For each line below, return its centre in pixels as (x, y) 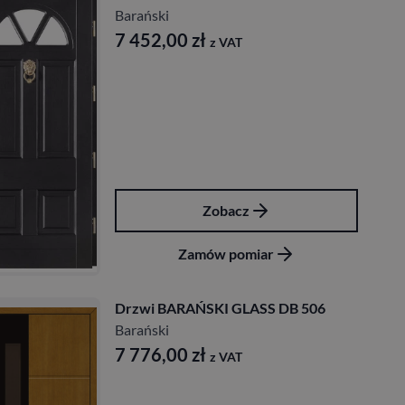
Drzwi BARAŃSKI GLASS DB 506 (220, 307)
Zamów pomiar (226, 253)
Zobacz (226, 210)
